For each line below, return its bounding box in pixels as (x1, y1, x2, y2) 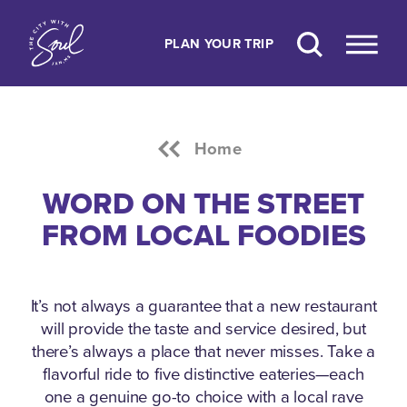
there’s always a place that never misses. (31, 338, 323, 362)
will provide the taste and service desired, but (41, 315, 366, 340)
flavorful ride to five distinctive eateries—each (43, 361, 364, 385)
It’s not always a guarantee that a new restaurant (30, 293, 377, 317)
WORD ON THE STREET (43, 181, 364, 224)
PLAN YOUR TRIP (164, 33, 273, 53)
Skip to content (22, 17, 131, 41)
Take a (327, 338, 376, 362)
